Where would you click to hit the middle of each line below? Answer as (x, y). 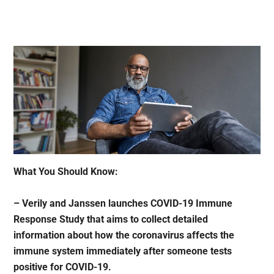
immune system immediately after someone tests (123, 251)
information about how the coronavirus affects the (124, 235)
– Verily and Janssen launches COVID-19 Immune (123, 204)
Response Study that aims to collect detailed (111, 220)
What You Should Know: (66, 172)
